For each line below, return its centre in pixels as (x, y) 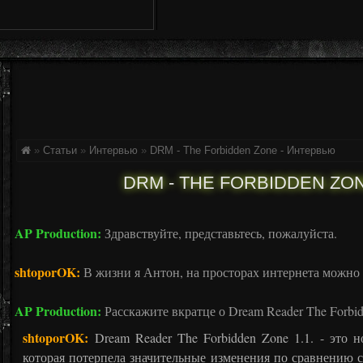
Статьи (60, 150)
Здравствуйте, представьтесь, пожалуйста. (219, 233)
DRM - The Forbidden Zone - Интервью (243, 150)
